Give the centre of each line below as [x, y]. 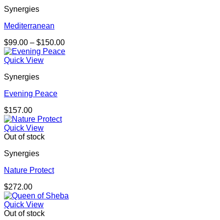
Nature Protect [29, 170]
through [78, 69]
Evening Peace [31, 94]
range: [75, 51]
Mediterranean [29, 26]
